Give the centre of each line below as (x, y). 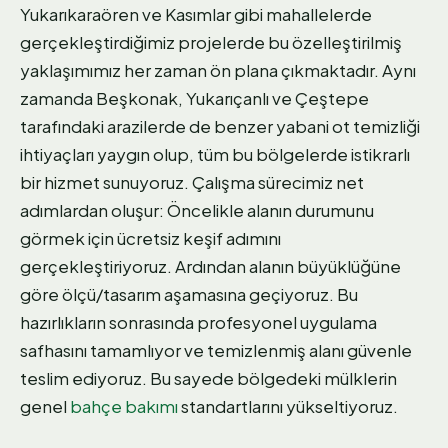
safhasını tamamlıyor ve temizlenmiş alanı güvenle (216, 350)
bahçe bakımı (124, 406)
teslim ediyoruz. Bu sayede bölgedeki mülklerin (208, 378)
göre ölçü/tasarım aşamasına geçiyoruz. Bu (189, 294)
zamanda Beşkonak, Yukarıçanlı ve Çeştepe (194, 98)
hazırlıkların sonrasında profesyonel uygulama (198, 322)
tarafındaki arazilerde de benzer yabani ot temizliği (220, 126)
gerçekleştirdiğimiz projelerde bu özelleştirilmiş (211, 42)
